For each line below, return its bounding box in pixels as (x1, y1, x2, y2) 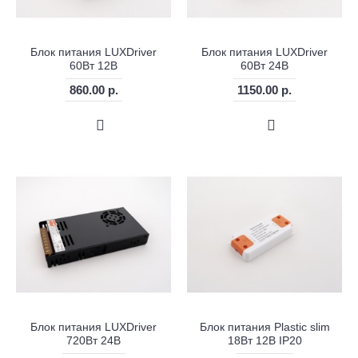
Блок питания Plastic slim (199, 320, 330, 334)
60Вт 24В (241, 59, 288, 73)
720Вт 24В (66, 334, 121, 348)
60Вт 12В (70, 59, 117, 73)
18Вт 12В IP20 (227, 334, 302, 348)
